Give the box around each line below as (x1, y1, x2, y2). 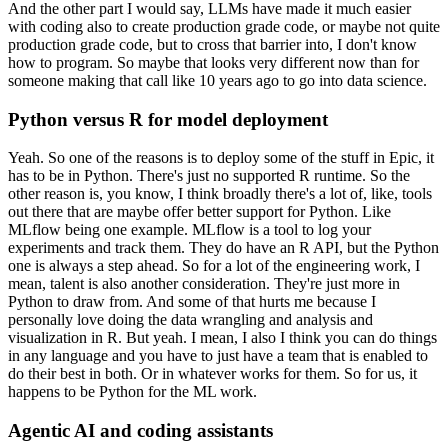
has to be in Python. (8, 167, 133, 185)
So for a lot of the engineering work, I (182, 257, 420, 275)
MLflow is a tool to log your (192, 221, 371, 239)
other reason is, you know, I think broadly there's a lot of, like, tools (8, 185, 432, 203)
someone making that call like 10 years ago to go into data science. (8, 71, 427, 89)
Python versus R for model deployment (8, 108, 328, 130)
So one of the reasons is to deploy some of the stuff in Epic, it (48, 149, 434, 167)
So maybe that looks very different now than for (117, 53, 419, 71)
